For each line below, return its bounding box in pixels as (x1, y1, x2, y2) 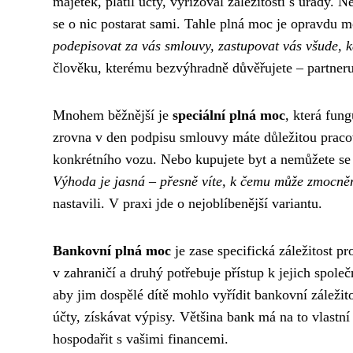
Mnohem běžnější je (53, 106, 173, 123)
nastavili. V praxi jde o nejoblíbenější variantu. (53, 195, 322, 211)
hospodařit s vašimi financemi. (53, 330, 229, 347)
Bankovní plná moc (53, 242, 171, 258)
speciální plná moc (173, 106, 285, 123)
